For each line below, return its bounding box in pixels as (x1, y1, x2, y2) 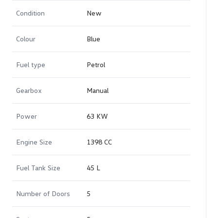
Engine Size (16, 138, 52, 146)
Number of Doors (16, 189, 70, 198)
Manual (87, 86, 109, 94)
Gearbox (16, 86, 42, 94)
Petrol (87, 60, 105, 69)
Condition (16, 9, 45, 17)
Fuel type (16, 60, 45, 69)
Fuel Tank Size (16, 163, 60, 172)
